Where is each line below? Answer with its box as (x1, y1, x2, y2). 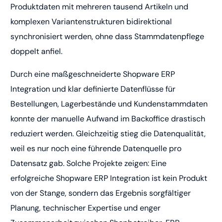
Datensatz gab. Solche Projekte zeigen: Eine (10, 158, 167, 169)
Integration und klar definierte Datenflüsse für (10, 84, 176, 95)
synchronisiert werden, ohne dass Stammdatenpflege (10, 31, 205, 42)
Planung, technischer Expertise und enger (10, 203, 161, 214)
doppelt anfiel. (10, 46, 63, 57)
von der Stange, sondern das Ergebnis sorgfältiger (10, 188, 191, 199)
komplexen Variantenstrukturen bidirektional (10, 16, 172, 27)
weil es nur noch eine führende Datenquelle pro (10, 143, 182, 154)
